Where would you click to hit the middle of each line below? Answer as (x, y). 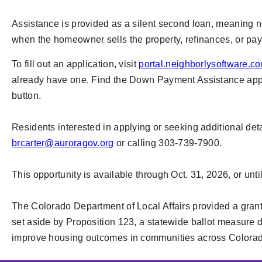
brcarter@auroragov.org (63, 143)
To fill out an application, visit (75, 64)
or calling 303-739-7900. (169, 143)
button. (28, 96)
